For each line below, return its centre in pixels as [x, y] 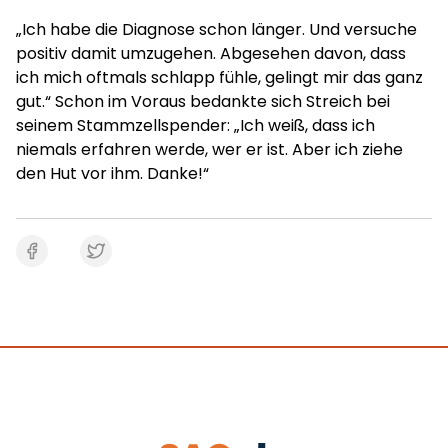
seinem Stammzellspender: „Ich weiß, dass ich [195, 125]
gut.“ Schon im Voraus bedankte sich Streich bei [203, 101]
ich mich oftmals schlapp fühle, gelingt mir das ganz [219, 77]
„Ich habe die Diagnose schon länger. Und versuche [216, 29]
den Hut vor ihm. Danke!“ [112, 173]
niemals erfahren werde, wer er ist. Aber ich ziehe [209, 149]
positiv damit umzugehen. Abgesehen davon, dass [211, 53]
